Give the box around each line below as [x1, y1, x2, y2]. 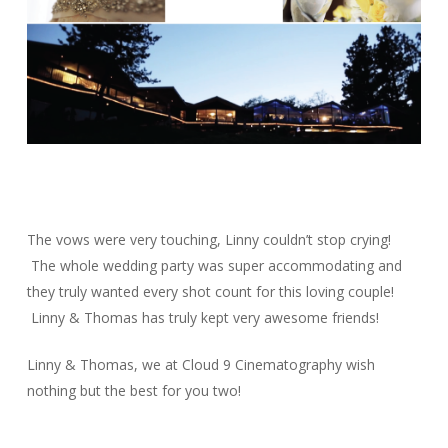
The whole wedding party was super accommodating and [26, 256, 402, 276]
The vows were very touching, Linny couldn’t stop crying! [26, 230, 391, 250]
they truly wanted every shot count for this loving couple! [26, 282, 394, 302]
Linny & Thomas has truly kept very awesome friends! [26, 308, 379, 328]
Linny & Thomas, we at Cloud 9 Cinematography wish [26, 355, 375, 375]
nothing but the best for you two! [26, 381, 241, 401]
